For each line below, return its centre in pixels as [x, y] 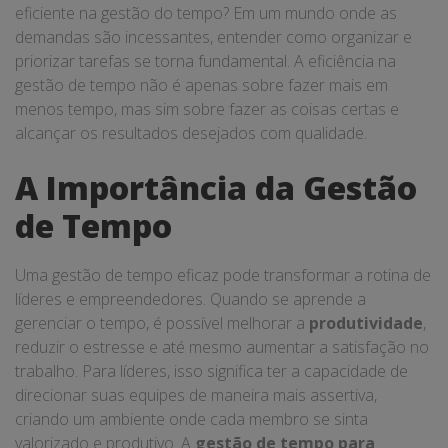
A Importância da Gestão [216, 187]
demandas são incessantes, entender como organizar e [213, 37]
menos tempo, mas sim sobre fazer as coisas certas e [207, 109]
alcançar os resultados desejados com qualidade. [191, 133]
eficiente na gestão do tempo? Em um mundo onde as [206, 13]
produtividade [366, 323]
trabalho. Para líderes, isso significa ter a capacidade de [211, 371]
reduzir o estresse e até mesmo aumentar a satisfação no [222, 347]
